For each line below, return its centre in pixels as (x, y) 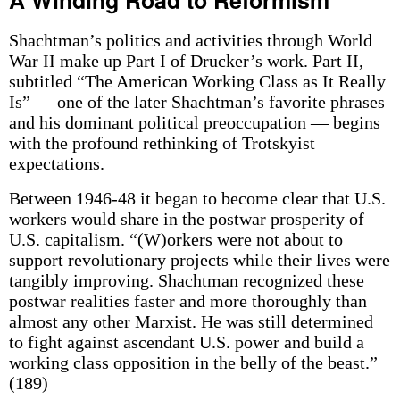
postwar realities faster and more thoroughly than (187, 301)
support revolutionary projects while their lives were (199, 260)
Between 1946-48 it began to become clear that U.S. (197, 198)
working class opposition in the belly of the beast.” (193, 362)
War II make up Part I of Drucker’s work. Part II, (186, 61)
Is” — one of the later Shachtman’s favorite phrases (196, 102)
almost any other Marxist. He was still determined (191, 321)
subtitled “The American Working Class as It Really (197, 81)
